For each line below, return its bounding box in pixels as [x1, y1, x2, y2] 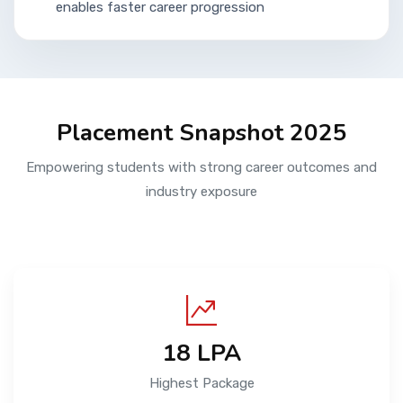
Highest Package [148, 375, 255, 391]
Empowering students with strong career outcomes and [26, 159, 377, 175]
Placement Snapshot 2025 [56, 117, 347, 148]
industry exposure [146, 184, 257, 200]
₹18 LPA [162, 337, 241, 369]
